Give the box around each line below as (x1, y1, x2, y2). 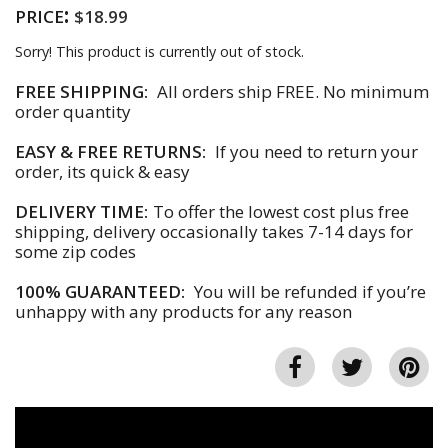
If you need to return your (211, 140, 418, 164)
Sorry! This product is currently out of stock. (15, 42, 304, 62)
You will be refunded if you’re (190, 280, 426, 304)
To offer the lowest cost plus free (153, 200, 409, 224)
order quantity (15, 100, 131, 124)
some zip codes (15, 240, 136, 264)
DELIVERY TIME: (15, 200, 148, 224)
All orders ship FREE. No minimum (153, 80, 429, 104)
